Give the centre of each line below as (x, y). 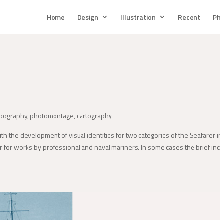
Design (87, 17)
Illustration (138, 17)
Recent (189, 17)
